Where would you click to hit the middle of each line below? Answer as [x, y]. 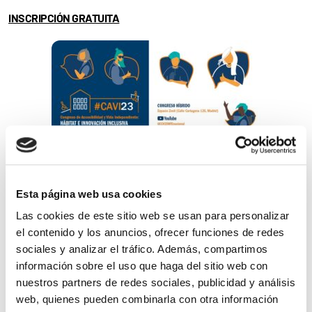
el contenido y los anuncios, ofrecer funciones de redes [150, 233]
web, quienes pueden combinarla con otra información [147, 299]
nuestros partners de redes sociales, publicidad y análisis [156, 283]
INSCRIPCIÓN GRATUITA [64, 18]
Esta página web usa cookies [89, 194]
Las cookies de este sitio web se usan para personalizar [153, 216]
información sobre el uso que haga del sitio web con [142, 266]
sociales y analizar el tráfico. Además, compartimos [142, 249]
